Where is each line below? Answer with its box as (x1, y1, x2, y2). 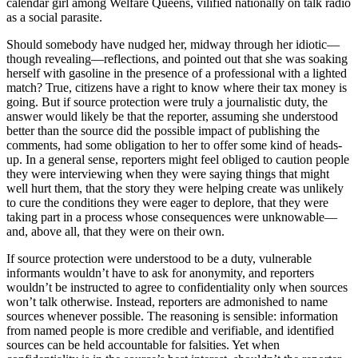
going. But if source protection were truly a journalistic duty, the (6, 94, 328, 109)
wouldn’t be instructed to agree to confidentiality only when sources (6, 280, 348, 294)
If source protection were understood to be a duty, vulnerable (6, 251, 312, 265)
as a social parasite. (6, 10, 102, 24)
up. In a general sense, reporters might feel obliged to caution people (6, 152, 349, 166)
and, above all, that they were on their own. (6, 224, 225, 238)
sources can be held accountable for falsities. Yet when (6, 337, 280, 352)
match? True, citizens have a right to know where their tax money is (6, 80, 347, 94)
